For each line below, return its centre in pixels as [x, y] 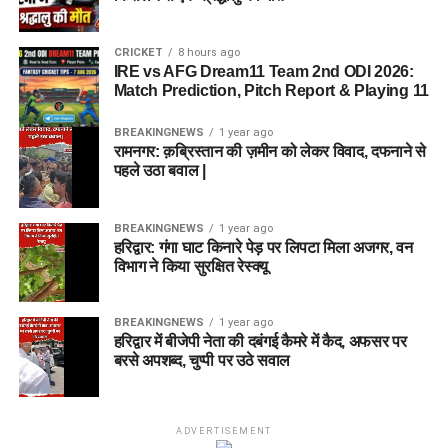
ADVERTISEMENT [224, 430]
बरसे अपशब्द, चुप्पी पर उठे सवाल [201, 361]
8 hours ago [208, 53]
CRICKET [138, 53]
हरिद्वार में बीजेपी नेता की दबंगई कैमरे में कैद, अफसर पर [260, 342]
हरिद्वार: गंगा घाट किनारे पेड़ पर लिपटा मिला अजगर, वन [263, 248]
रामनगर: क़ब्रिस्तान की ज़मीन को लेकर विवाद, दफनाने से [270, 152]
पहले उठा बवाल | [159, 171]
